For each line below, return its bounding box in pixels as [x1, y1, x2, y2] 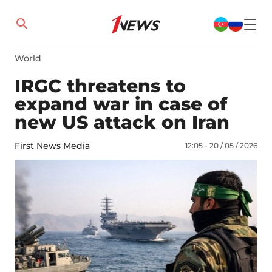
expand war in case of [15, 93, 227, 115]
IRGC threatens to [15, 75, 186, 97]
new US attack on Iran [15, 111, 229, 134]
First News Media [15, 140, 90, 151]
